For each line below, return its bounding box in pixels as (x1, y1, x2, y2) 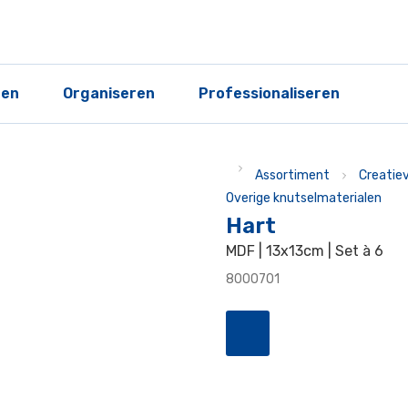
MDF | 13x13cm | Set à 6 (226, 242, 383, 260)
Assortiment (255, 168, 330, 183)
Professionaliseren (199, 85, 340, 102)
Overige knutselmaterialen (226, 190, 382, 206)
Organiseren (63, 85, 155, 102)
